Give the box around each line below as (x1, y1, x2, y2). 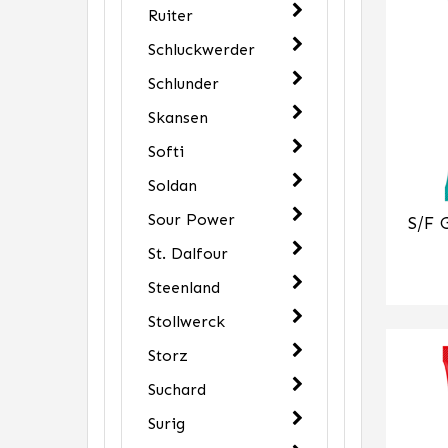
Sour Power (148, 210, 235, 229)
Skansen (148, 108, 208, 127)
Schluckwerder (148, 40, 255, 59)
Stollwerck (148, 312, 225, 331)
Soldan (148, 176, 197, 195)
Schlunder (148, 74, 219, 93)
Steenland (148, 278, 220, 297)
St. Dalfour (148, 244, 228, 263)
